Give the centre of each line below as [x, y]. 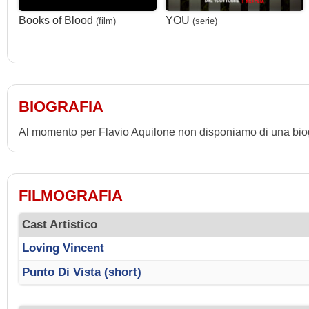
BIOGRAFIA [61, 106]
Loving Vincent [63, 248]
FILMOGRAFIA [71, 195]
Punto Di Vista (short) [82, 272]
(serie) [205, 21]
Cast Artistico [60, 225]
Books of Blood [56, 20]
